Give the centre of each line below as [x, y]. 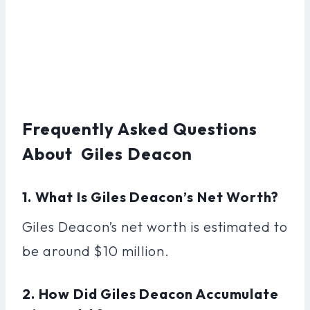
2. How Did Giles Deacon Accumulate [151, 293]
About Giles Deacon [108, 153]
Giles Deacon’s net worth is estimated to [155, 226]
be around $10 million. [96, 250]
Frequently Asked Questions [140, 128]
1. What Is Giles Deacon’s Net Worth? [151, 197]
